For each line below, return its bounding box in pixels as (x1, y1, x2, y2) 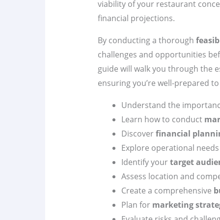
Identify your (121, 157, 170, 168)
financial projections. (97, 13, 175, 24)
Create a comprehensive (121, 185, 214, 196)
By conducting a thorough (97, 35, 196, 46)
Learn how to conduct (121, 114, 204, 125)
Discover (121, 128, 156, 139)
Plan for (121, 199, 152, 211)
